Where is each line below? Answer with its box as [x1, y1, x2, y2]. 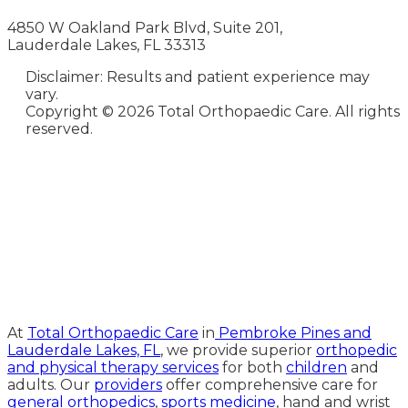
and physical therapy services [7, 358, 219, 376]
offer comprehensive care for [162, 375, 378, 393]
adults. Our [7, 375, 94, 393]
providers [94, 375, 162, 393]
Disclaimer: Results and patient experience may [25, 67, 370, 86]
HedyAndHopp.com [164, 259, 262, 275]
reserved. [25, 119, 93, 138]
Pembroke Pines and [215, 323, 372, 342]
